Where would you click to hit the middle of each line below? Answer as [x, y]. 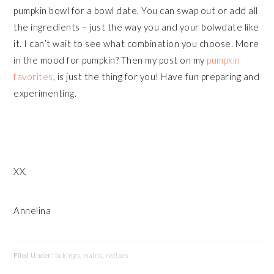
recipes [117, 256]
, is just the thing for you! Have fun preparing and [156, 77]
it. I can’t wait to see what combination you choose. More [136, 44]
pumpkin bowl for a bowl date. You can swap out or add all [136, 11]
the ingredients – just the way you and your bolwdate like [136, 27]
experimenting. [45, 93]
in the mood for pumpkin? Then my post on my [110, 60]
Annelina [32, 211]
